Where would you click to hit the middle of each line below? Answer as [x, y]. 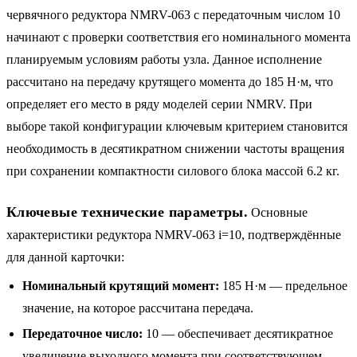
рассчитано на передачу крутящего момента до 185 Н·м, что [170, 81]
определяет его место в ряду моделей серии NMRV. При [159, 104]
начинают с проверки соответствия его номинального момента [178, 37]
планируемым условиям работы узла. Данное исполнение [164, 59]
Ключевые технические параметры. [127, 212]
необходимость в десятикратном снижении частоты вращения [175, 148]
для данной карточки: [65, 257]
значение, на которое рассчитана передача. [138, 308]
